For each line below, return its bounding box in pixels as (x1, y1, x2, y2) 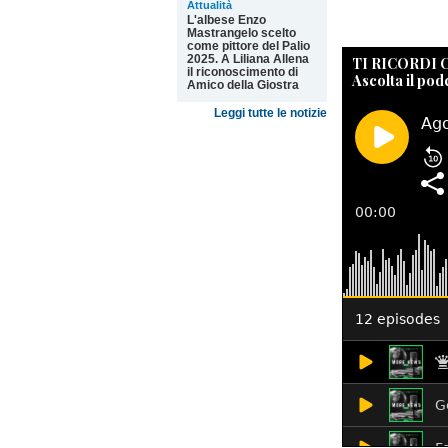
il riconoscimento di (187, 65, 298, 79)
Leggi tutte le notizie (214, 106, 327, 120)
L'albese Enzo (187, 13, 266, 27)
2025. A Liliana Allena (187, 52, 309, 66)
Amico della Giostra (187, 78, 299, 92)
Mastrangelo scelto (187, 26, 296, 40)
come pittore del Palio (187, 39, 310, 53)
